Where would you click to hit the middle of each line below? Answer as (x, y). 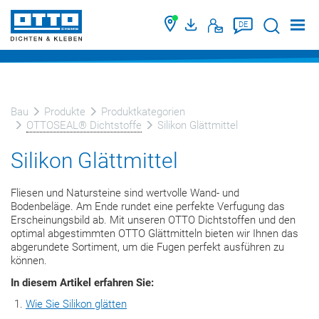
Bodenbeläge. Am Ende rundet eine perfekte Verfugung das (148, 206)
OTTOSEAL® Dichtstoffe (84, 125)
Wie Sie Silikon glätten (76, 304)
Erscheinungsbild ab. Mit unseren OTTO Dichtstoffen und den (153, 220)
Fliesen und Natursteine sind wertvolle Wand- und (125, 193)
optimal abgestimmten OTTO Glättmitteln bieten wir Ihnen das (155, 234)
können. (29, 261)
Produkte (65, 112)
